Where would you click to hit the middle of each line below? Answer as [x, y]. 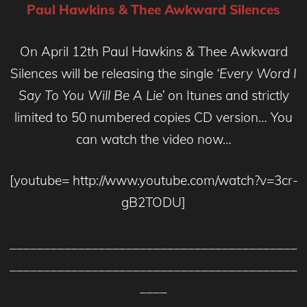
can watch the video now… [153, 139]
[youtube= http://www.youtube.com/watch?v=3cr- [153, 181]
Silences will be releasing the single [113, 73]
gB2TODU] [153, 202]
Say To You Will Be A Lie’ [91, 95]
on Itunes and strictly [226, 95]
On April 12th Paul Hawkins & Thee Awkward [153, 51]
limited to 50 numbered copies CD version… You [153, 117]
